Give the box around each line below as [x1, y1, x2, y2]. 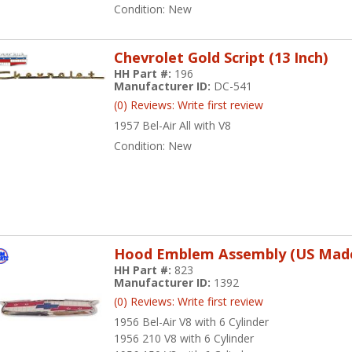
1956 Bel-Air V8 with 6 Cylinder [114, 313, 269, 329]
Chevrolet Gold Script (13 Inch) [114, 48, 328, 68]
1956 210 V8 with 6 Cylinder [114, 330, 255, 346]
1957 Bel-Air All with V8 [114, 118, 232, 134]
